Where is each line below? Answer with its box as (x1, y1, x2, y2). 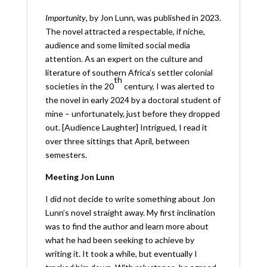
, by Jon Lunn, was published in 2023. (85, 12, 221, 23)
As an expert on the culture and (84, 53, 203, 64)
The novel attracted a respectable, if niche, (45, 26, 205, 36)
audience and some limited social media (45, 39, 190, 50)
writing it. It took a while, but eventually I (45, 248, 197, 259)
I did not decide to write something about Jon (45, 193, 215, 204)
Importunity (45, 12, 86, 23)
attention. (45, 53, 83, 64)
